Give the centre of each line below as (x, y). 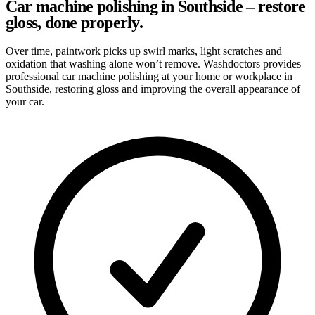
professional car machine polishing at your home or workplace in (149, 76)
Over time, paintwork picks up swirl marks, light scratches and (144, 51)
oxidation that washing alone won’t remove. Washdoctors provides (153, 63)
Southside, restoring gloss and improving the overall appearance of (153, 89)
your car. (25, 101)
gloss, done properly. (74, 22)
